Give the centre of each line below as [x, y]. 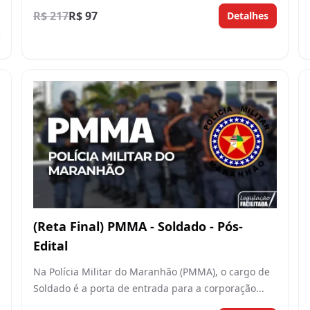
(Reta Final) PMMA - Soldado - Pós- [138, 227]
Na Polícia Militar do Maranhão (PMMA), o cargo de [152, 272]
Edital [51, 246]
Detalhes [248, 15]
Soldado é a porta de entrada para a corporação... [149, 289]
